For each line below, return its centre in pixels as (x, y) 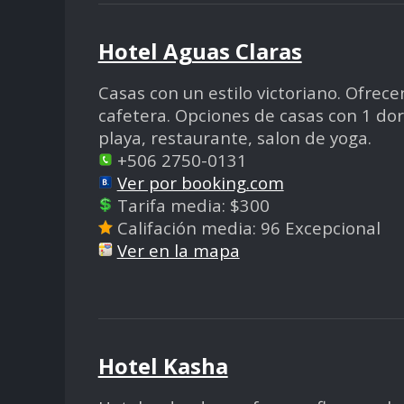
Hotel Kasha (163, 366)
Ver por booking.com (200, 182)
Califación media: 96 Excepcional (246, 227)
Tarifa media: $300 (191, 205)
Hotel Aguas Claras (200, 50)
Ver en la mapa (178, 250)
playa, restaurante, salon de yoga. (234, 137)
